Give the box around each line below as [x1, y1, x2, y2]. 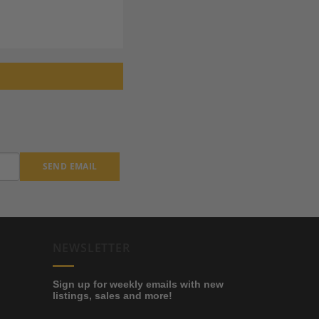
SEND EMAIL [42, 160, 98, 173]
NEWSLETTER [52, 240, 130, 256]
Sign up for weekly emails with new [52, 278, 224, 290]
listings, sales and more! [52, 289, 172, 301]
